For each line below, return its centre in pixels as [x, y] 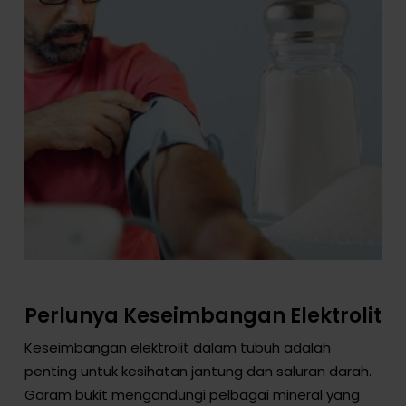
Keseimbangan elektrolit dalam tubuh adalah [177, 347]
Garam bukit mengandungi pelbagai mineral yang [192, 394]
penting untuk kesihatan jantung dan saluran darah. [198, 371]
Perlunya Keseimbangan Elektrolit [203, 315]
